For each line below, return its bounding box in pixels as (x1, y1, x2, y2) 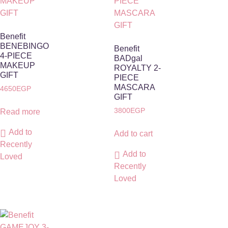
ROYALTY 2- (114, 64, 161, 73)
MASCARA (114, 83, 155, 92)
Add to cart (114, 129, 153, 138)
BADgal (114, 54, 142, 63)
